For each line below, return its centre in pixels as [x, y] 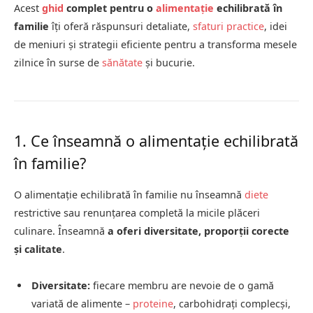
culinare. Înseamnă [61, 231]
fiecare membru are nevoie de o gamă [182, 286]
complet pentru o [110, 8]
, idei [276, 27]
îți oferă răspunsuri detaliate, [121, 27]
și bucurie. [169, 63]
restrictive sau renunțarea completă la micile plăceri [137, 213]
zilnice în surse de [58, 63]
